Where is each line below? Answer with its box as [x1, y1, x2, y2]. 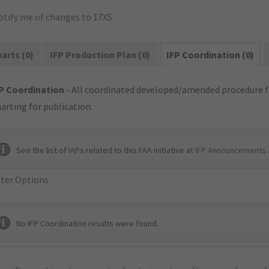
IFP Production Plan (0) [50, 49, 151, 61]
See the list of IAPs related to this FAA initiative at [16, 145, 195, 156]
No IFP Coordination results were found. [16, 218, 159, 229]
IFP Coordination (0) [166, 49, 255, 61]
